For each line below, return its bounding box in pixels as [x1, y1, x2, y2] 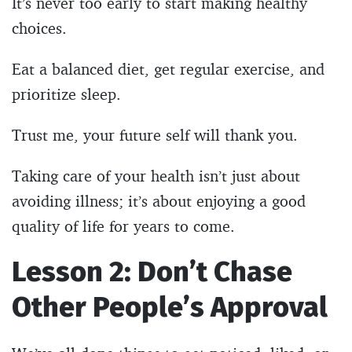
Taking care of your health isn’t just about [12, 165, 300, 185]
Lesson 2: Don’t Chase [12, 254, 292, 289]
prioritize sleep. [12, 83, 121, 104]
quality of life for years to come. [12, 215, 235, 236]
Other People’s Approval [12, 289, 328, 324]
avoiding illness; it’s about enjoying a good [12, 190, 306, 211]
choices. [12, 17, 67, 38]
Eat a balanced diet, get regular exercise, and [12, 58, 324, 79]
